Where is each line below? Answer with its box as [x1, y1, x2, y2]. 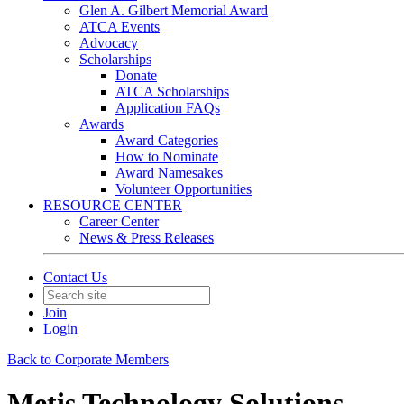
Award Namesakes [115, 165, 223, 180]
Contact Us [43, 270, 107, 285]
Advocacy [79, 35, 138, 50]
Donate [115, 68, 157, 83]
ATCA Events [79, 19, 160, 34]
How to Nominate [115, 149, 218, 164]
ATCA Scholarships [115, 84, 229, 99]
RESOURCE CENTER [43, 197, 182, 213]
